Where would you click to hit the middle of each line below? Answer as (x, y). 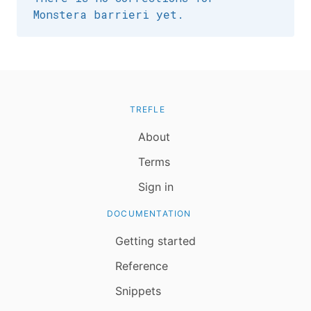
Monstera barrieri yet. (109, 14)
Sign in (155, 187)
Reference (142, 266)
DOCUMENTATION (149, 213)
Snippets (138, 291)
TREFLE (147, 109)
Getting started (155, 241)
